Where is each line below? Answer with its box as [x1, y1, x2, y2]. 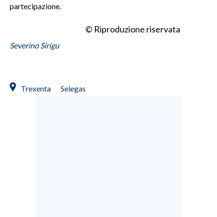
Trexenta [21, 83, 51, 93]
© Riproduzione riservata [85, 23, 180, 34]
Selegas [61, 83, 86, 93]
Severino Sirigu [10, 40, 59, 50]
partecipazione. [10, 1, 61, 11]
